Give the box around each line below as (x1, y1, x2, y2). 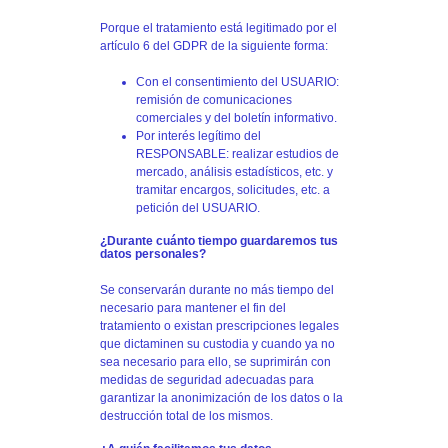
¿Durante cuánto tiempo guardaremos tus (100, 233, 338, 248)
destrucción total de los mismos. (100, 408, 273, 423)
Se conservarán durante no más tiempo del (100, 282, 334, 297)
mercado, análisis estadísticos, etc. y (136, 164, 333, 179)
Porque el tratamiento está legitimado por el (100, 20, 337, 35)
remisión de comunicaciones (136, 92, 292, 107)
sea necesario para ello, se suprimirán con (100, 354, 331, 369)
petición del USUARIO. (136, 200, 260, 215)
